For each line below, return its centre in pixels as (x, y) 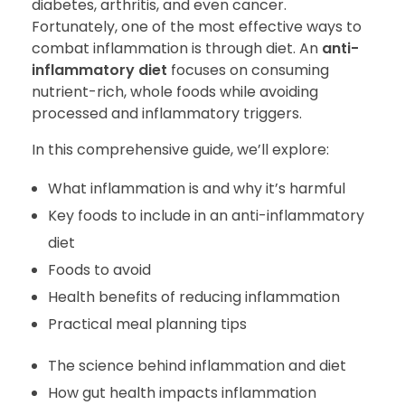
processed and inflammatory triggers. (167, 113)
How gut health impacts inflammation (182, 393)
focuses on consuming (248, 70)
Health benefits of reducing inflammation (193, 297)
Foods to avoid (99, 270)
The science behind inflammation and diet (197, 366)
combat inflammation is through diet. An (177, 48)
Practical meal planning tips (147, 324)
